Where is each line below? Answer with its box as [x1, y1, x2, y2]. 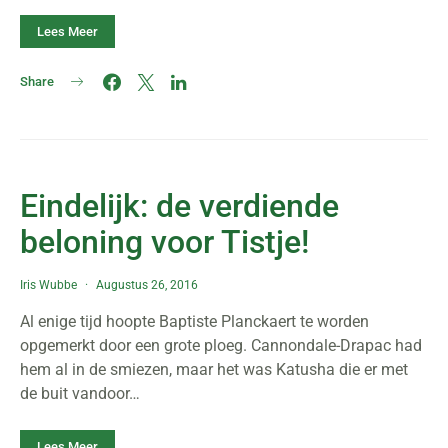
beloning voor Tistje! [20, 223, 309, 261]
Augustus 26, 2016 [96, 278, 198, 292]
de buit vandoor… [20, 384, 140, 403]
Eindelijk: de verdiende [20, 187, 339, 225]
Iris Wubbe [20, 278, 77, 292]
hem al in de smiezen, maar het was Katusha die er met [20, 360, 408, 379]
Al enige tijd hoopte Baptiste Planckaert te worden [20, 312, 369, 331]
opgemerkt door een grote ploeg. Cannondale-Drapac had [20, 336, 422, 355]
